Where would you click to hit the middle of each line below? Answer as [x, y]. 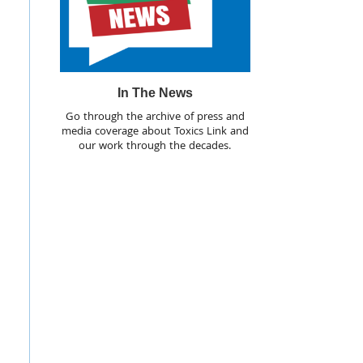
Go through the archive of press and [155, 118]
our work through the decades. [155, 147]
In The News [155, 93]
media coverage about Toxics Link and [155, 132]
